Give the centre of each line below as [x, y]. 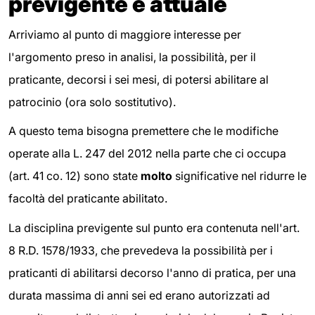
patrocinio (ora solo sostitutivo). [92, 102]
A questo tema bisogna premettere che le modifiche [143, 131]
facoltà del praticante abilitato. [88, 199]
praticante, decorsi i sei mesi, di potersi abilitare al [139, 79]
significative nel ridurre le [239, 176]
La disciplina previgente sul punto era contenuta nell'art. [154, 227]
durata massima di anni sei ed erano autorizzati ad [139, 295]
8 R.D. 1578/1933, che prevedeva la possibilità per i [141, 250]
